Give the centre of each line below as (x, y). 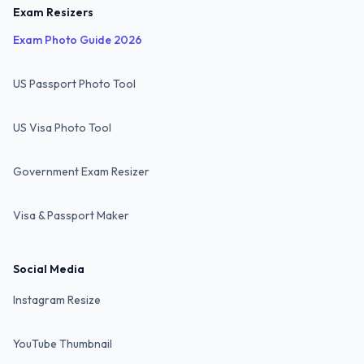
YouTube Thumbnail (63, 344)
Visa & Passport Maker (71, 215)
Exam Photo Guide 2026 (78, 40)
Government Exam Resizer (81, 171)
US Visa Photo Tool (62, 128)
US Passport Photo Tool (74, 84)
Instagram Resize (57, 300)
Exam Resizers (53, 12)
